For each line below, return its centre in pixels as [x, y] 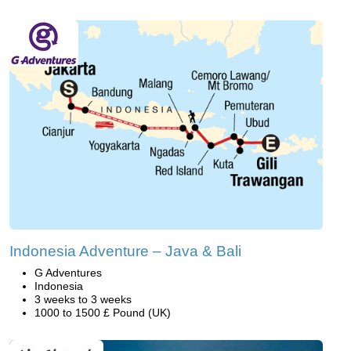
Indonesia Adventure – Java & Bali [125, 251]
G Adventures [68, 272]
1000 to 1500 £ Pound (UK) [103, 312]
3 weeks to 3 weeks [83, 299]
